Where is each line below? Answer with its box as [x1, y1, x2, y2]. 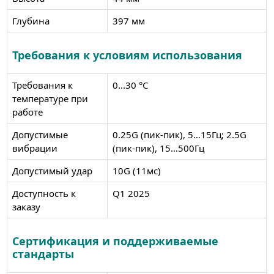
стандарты [12, 246, 74, 261]
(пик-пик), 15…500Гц [112, 141, 204, 154]
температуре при [12, 92, 88, 105]
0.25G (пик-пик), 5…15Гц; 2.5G [112, 128, 246, 141]
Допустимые [12, 128, 68, 141]
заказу [12, 200, 40, 213]
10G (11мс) [112, 164, 161, 177]
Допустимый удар [12, 164, 92, 177]
